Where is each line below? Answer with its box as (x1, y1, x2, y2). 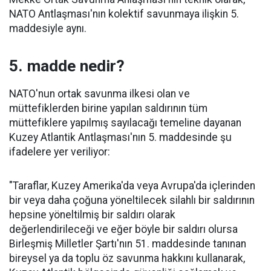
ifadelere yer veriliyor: (9, 145, 110, 158)
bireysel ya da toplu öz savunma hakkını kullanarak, (9, 252, 245, 264)
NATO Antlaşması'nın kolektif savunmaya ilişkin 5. (9, 7, 239, 20)
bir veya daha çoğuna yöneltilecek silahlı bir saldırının (9, 194, 255, 206)
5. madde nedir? (9, 56, 125, 75)
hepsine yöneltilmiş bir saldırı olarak (9, 208, 175, 221)
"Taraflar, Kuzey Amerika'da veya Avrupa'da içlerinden (9, 179, 255, 192)
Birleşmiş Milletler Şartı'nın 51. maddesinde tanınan (9, 237, 246, 250)
